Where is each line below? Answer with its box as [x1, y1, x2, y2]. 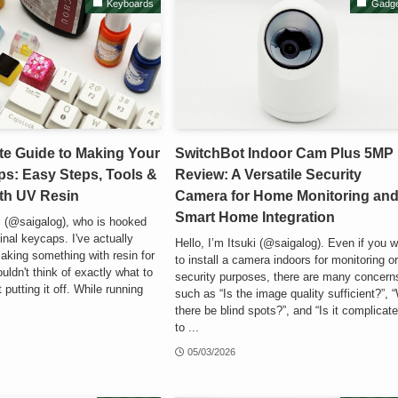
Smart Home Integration [175, 210, 336, 226]
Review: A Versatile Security [175, 167, 362, 183]
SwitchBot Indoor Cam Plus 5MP [175, 146, 394, 162]
